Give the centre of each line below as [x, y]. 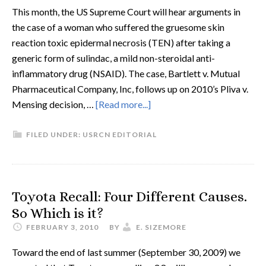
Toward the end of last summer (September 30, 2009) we [126, 252]
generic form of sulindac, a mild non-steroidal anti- [113, 58]
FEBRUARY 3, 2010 [62, 227]
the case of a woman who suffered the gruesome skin [118, 27]
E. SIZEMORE [161, 227]
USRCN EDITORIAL [120, 134]
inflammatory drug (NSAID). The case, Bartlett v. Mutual [126, 73]
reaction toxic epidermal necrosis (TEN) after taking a [121, 42]
